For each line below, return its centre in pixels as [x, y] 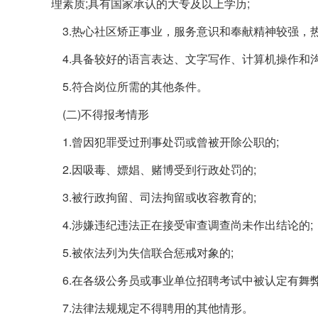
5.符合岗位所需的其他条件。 [130, 86]
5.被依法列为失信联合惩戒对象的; [142, 252]
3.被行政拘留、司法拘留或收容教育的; [154, 197]
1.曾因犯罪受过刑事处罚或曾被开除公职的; [165, 142]
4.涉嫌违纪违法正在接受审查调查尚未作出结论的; [182, 225]
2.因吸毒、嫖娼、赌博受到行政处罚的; [154, 169]
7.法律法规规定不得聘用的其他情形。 [152, 308]
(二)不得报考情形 [100, 114]
